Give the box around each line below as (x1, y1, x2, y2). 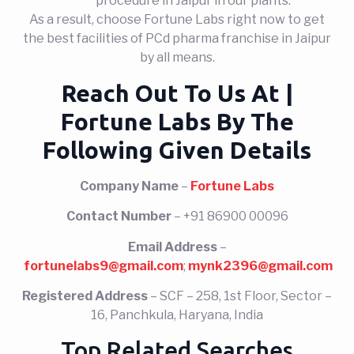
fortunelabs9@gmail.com (24, 258, 183, 273)
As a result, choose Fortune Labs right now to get (29, 12, 325, 28)
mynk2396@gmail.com (188, 258, 333, 273)
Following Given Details (43, 136, 311, 164)
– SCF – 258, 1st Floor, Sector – (148, 288, 332, 303)
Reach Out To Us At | (61, 79, 293, 107)
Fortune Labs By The (60, 107, 294, 135)
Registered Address (22, 288, 148, 303)
